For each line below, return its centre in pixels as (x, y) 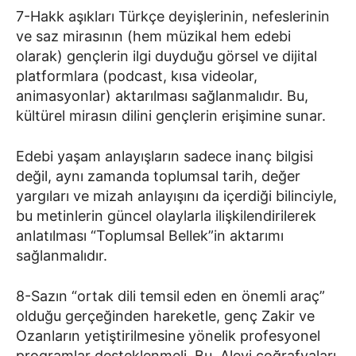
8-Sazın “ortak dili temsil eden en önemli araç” (170, 296)
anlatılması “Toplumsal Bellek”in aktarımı (150, 235)
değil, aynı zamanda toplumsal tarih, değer (158, 176)
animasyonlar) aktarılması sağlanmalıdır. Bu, (162, 95)
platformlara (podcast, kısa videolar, (137, 75)
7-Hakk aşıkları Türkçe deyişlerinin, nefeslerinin (173, 16)
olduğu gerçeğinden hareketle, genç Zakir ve (165, 315)
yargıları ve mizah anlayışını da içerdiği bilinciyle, (176, 195)
